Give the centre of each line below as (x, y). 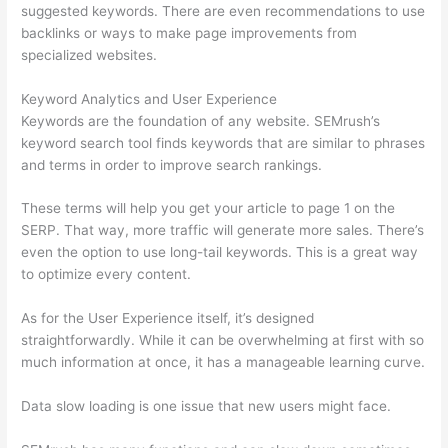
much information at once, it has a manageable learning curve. (223, 362)
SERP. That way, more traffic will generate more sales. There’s (223, 230)
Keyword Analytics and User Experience (149, 98)
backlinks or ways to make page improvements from (189, 32)
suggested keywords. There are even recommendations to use (223, 10)
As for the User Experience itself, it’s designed (168, 318)
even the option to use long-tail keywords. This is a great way (220, 252)
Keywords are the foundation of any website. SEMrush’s (201, 120)
